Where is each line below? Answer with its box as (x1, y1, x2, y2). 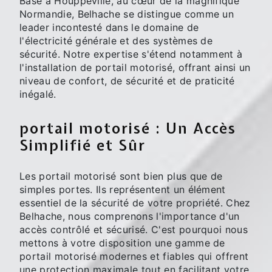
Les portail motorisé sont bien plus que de (19, 170, 223, 183)
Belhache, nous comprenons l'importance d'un (19, 210, 240, 223)
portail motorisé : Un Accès (19, 118, 236, 138)
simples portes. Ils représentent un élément (19, 183, 226, 196)
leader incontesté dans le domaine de (19, 21, 199, 33)
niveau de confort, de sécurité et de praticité (19, 74, 235, 87)
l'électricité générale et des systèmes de (19, 34, 213, 47)
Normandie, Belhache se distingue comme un (19, 7, 234, 20)
